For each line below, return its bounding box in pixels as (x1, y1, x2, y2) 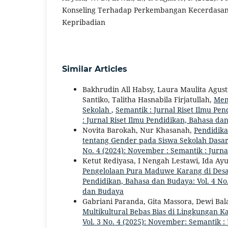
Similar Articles (62, 64, 127, 74)
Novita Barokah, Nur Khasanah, (82, 125, 194, 135)
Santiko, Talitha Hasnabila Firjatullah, (82, 95, 214, 105)
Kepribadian (62, 17, 105, 27)
